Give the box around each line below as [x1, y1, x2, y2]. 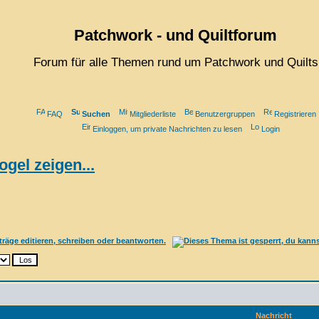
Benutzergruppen [195, 109, 255, 118]
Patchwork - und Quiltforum [74, 26, 277, 44]
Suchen [82, 109, 110, 118]
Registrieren [274, 109, 316, 118]
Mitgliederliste [130, 109, 176, 118]
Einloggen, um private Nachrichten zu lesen [93, 124, 242, 133]
